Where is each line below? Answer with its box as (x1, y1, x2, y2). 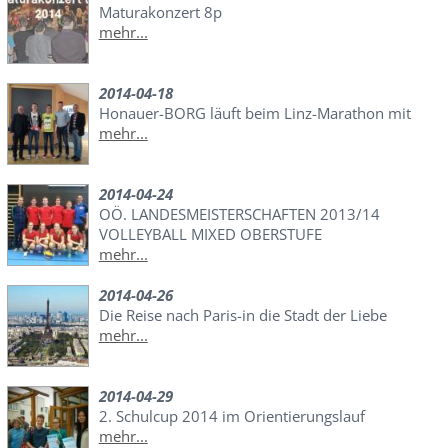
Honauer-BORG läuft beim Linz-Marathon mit (98, 103, 411, 124)
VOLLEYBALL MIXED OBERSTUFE (98, 224, 322, 245)
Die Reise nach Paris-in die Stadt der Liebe (98, 305, 387, 326)
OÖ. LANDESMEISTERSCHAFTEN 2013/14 (98, 204, 380, 225)
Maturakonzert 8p (98, 2, 222, 23)
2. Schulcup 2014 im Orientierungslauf (98, 406, 365, 427)
